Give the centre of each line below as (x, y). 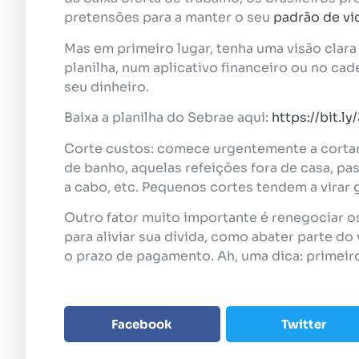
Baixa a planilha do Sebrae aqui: (168, 118)
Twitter (304, 324)
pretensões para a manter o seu (169, 18)
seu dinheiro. (107, 87)
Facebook (142, 324)
